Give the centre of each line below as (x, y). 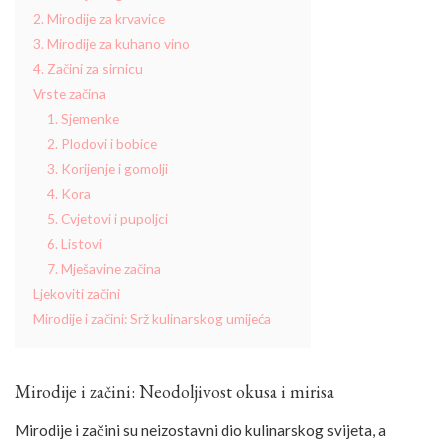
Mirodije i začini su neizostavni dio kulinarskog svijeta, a (200, 429)
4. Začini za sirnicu (88, 69)
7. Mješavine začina (104, 269)
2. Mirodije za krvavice (99, 19)
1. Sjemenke (83, 119)
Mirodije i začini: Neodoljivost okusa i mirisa (174, 392)
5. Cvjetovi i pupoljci (107, 219)
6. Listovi (74, 244)
